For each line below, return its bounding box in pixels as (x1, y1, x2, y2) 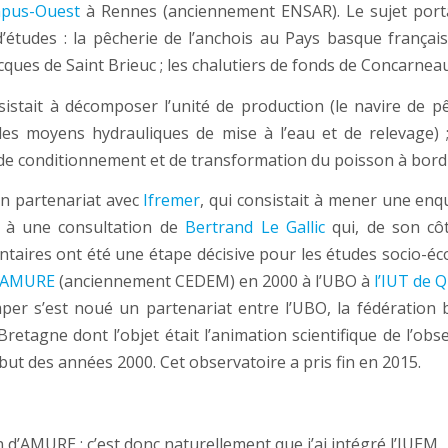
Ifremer (143, 189, 201, 212)
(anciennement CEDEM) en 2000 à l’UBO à (54, 270, 374, 293)
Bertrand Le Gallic (185, 216, 325, 239)
